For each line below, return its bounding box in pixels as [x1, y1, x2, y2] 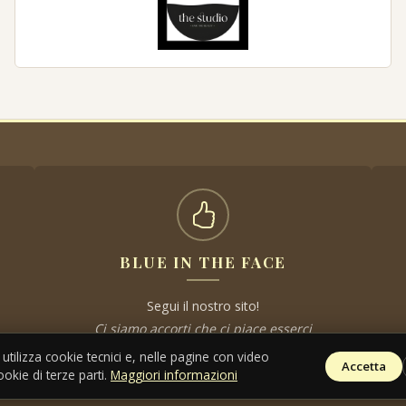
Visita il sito [179, 348, 239, 365]
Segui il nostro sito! [147, 296, 259, 314]
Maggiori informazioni [111, 366, 237, 383]
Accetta [342, 357, 386, 374]
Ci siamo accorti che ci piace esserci [94, 319, 312, 337]
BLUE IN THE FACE [120, 251, 286, 272]
